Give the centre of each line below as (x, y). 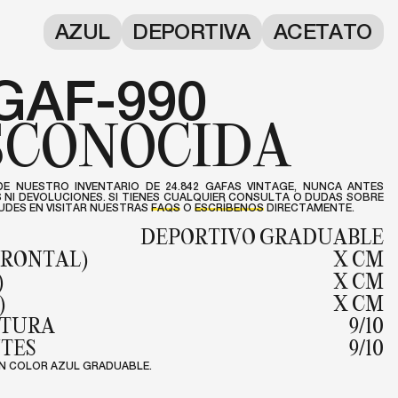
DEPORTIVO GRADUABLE (262, 236)
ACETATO (322, 32)
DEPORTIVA (191, 32)
